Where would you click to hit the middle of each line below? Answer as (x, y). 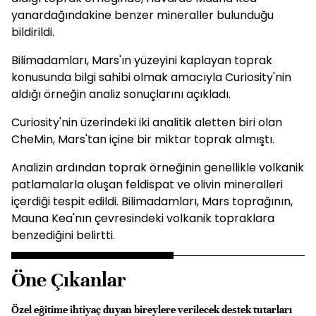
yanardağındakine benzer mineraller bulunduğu (142, 15)
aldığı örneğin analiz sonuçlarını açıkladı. (121, 94)
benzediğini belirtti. (63, 235)
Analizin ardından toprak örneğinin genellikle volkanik (158, 168)
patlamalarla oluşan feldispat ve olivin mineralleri (147, 184)
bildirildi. (33, 32)
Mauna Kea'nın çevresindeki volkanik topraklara (143, 218)
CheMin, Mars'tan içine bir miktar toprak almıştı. (143, 139)
